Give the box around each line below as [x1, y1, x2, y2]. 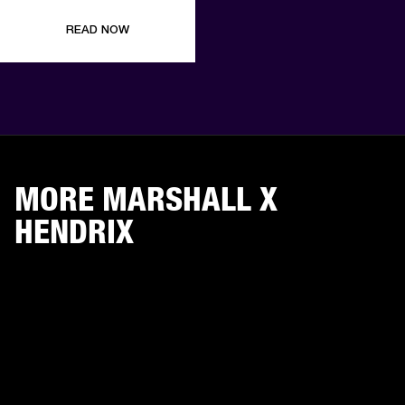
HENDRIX [14, 211, 134, 251]
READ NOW [66, 22, 129, 36]
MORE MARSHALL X [14, 178, 278, 219]
